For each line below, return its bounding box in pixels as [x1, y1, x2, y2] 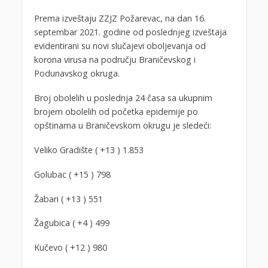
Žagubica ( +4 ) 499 [33, 217, 109, 229]
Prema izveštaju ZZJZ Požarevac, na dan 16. [33, 12, 206, 24]
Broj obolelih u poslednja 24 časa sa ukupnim [33, 92, 212, 103]
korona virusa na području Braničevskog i [33, 53, 196, 65]
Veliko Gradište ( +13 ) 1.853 [33, 144, 144, 156]
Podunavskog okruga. [33, 67, 120, 79]
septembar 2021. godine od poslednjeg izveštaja [33, 26, 227, 38]
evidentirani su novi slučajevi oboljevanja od [33, 39, 206, 51]
